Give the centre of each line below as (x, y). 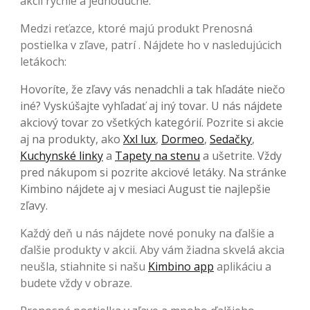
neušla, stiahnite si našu (84, 267)
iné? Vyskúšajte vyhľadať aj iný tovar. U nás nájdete (151, 106)
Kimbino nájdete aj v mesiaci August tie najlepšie (145, 189)
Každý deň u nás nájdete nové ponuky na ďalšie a (147, 234)
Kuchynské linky (62, 156)
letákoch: (43, 62)
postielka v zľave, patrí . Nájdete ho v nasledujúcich (151, 45)
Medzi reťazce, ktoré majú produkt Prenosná (136, 29)
